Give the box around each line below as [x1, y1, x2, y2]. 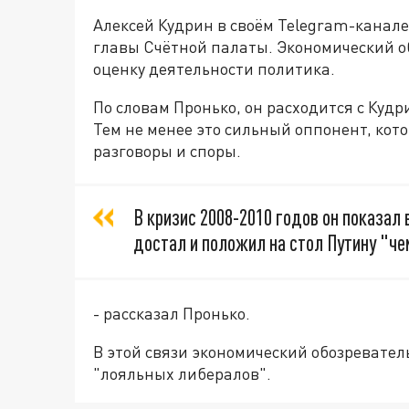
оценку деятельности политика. [93, 58, 335, 79]
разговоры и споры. [93, 141, 241, 161]
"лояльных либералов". [93, 363, 271, 383]
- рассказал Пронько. [93, 303, 250, 323]
